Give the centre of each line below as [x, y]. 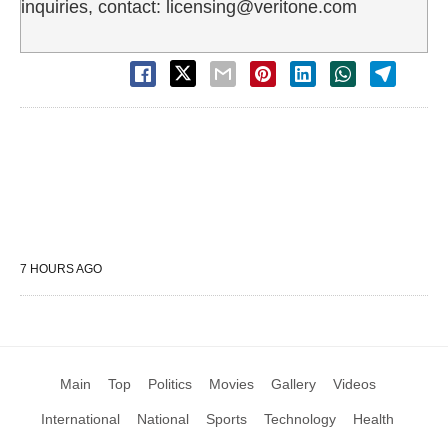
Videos [354, 383]
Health [373, 418]
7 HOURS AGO [61, 268]
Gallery [293, 383]
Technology [300, 418]
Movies [231, 383]
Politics [169, 383]
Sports [226, 418]
